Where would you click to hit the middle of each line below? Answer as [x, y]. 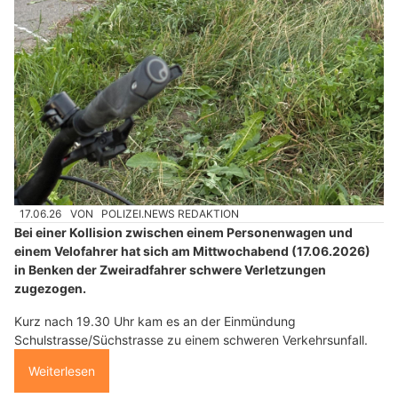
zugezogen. [50, 289]
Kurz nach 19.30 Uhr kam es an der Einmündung [155, 322]
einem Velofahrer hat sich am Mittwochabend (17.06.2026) [192, 251]
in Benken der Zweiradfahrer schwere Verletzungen [170, 270]
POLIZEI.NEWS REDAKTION [171, 214]
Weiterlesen [62, 371]
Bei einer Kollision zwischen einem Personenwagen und [183, 233]
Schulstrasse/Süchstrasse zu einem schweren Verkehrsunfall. [191, 340]
